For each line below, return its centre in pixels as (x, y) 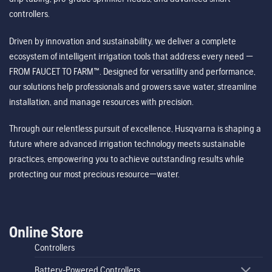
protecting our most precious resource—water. (94, 174)
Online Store (46, 232)
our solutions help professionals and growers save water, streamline (133, 86)
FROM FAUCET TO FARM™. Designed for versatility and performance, (132, 71)
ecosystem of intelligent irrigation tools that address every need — (131, 56)
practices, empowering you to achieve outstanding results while (127, 158)
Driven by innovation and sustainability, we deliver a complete (123, 41)
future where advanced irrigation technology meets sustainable (127, 143)
